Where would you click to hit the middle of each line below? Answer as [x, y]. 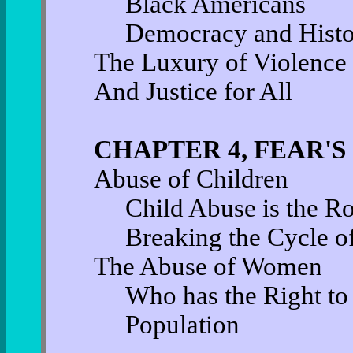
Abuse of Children [191, 179]
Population [182, 325]
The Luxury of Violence [220, 62]
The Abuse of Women [208, 266]
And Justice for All [193, 91]
